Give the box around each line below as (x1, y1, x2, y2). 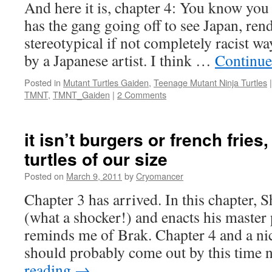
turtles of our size (24, 146, 168, 171)
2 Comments (117, 88, 166, 101)
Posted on (24, 169, 64, 182)
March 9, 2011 (66, 169, 122, 182)
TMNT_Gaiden (53, 88, 110, 101)
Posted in (24, 76, 61, 89)
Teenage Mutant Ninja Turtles (154, 76, 267, 89)
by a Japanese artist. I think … (24, 50, 215, 70)
